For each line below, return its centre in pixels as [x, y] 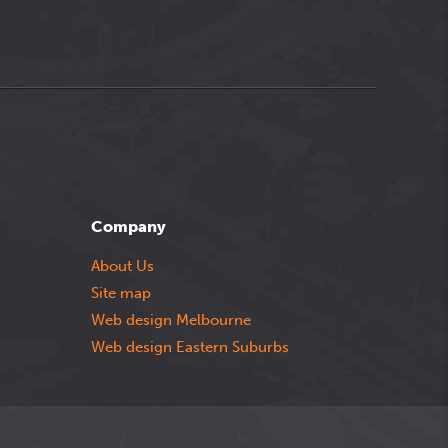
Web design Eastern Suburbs [190, 347]
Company [128, 226]
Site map [121, 293]
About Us [122, 266]
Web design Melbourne [171, 320]
